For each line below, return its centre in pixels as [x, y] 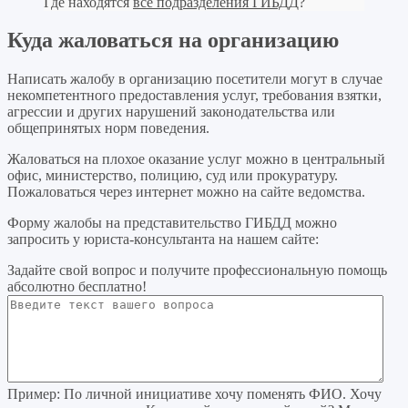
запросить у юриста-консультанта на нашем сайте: [163, 240]
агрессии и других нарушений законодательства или [171, 112]
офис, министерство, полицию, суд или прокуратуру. [173, 176]
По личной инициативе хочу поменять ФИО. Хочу [221, 394]
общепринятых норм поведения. [108, 128]
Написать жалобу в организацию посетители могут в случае [195, 79]
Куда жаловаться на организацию [173, 41]
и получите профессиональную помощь [263, 270]
